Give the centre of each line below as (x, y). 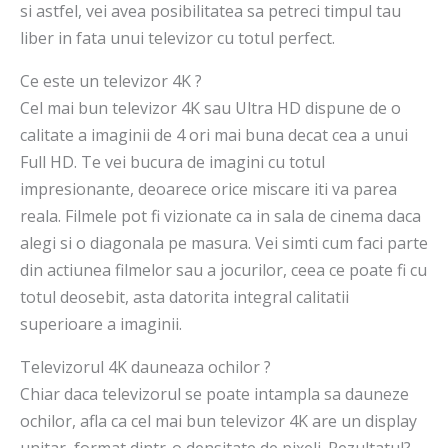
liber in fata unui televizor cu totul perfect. (177, 38)
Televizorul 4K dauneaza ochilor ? (145, 367)
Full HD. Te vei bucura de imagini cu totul (172, 162)
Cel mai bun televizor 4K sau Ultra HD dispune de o (210, 108)
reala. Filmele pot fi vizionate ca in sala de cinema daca (220, 216)
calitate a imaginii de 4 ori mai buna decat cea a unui (214, 135)
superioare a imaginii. (101, 324)
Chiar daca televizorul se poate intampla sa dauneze (214, 394)
